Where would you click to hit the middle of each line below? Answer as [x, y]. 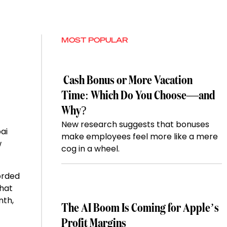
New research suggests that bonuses [136, 125]
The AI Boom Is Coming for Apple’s [140, 209]
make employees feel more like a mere [140, 137]
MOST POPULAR [95, 40]
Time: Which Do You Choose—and [139, 96]
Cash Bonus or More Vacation [127, 81]
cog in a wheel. [91, 149]
